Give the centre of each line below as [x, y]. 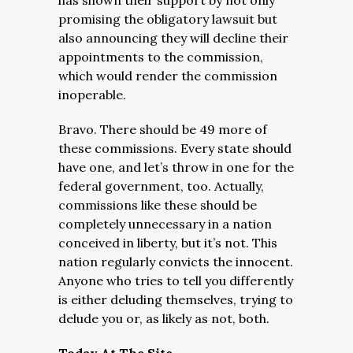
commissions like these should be [158, 205]
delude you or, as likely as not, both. [164, 318]
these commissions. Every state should [175, 148]
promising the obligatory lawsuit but [168, 19]
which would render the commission [168, 76]
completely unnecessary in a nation [165, 224]
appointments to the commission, [161, 57]
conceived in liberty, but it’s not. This [168, 243]
